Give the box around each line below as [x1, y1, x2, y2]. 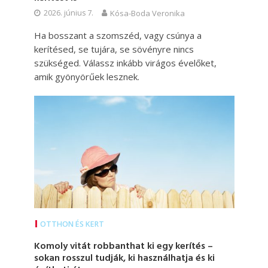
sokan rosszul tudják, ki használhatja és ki [33, 250, 215, 266]
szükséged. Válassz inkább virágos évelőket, [33, 56, 217, 69]
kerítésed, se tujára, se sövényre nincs [33, 42, 194, 55]
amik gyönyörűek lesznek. [33, 70, 139, 83]
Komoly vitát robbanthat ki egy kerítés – [33, 238, 213, 254]
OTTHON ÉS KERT [39, 218, 104, 229]
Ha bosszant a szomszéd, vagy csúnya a [33, 29, 202, 41]
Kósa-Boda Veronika [109, 7, 185, 19]
